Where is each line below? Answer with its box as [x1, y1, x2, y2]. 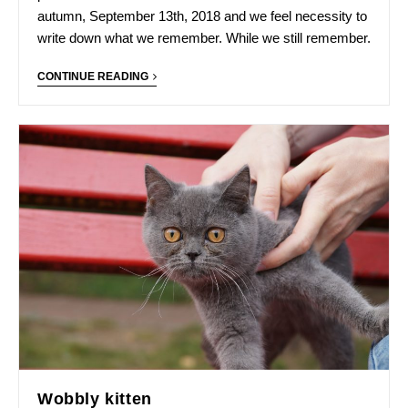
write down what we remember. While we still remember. [37, 29, 371, 46]
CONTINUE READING [37, 69, 148, 83]
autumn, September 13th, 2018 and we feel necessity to [37, 7, 367, 24]
